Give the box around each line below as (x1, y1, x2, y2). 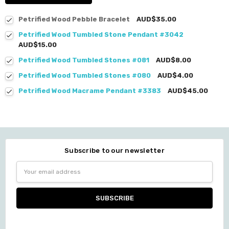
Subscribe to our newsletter (64, 147, 165, 155)
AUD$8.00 (156, 56, 192, 64)
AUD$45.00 (168, 86, 209, 95)
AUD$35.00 (136, 15, 177, 23)
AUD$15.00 (18, 40, 57, 49)
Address (16, 172, 43, 180)
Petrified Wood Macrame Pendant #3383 (18, 86, 162, 95)
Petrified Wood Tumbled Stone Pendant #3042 (18, 30, 184, 38)
